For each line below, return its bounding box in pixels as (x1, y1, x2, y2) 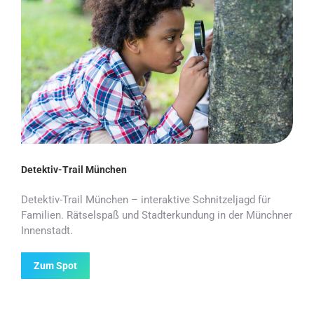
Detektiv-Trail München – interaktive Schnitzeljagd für (21, 193, 271, 206)
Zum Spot (34, 259, 77, 271)
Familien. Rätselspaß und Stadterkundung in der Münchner (21, 208, 292, 221)
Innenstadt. (21, 224, 73, 237)
